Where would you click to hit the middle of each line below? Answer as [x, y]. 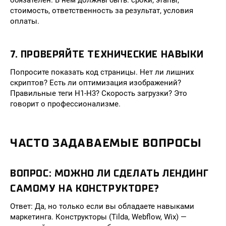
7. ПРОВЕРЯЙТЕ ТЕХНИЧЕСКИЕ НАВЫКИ [107, 54]
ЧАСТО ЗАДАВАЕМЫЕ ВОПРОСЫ [106, 143]
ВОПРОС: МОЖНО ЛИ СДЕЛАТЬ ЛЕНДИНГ [109, 173]
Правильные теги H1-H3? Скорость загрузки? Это [99, 93]
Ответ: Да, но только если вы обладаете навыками [102, 206]
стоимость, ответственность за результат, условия [102, 11]
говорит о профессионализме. [65, 104]
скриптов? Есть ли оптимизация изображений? [96, 83]
